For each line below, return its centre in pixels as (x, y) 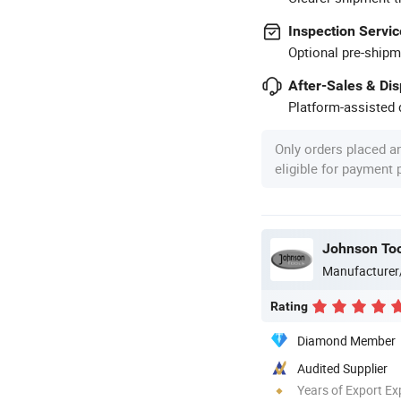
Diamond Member (346, 340)
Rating (289, 306)
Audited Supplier (342, 368)
